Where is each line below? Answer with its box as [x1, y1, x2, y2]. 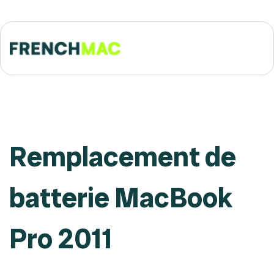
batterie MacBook [9, 179, 232, 216]
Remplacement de [9, 138, 236, 175]
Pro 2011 [9, 220, 113, 257]
